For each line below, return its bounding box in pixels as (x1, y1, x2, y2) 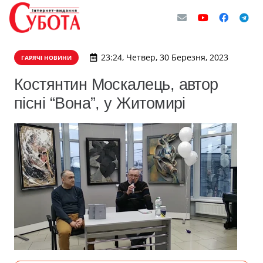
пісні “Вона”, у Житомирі (14, 94, 186, 112)
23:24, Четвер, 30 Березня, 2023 (100, 52, 228, 63)
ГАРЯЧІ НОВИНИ (21, 53, 72, 62)
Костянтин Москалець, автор (14, 75, 218, 93)
